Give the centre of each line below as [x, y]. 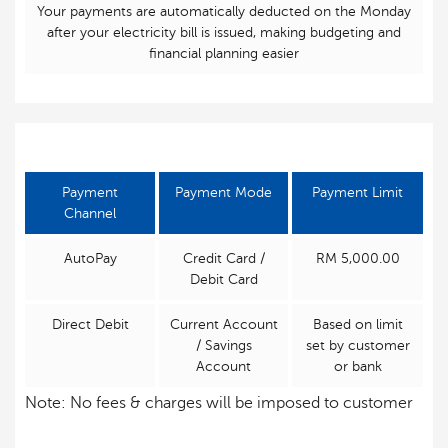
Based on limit [357, 324]
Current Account [223, 324]
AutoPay [90, 258]
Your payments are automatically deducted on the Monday [224, 11]
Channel [90, 213]
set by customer [357, 345]
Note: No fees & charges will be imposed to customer [219, 403]
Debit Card [223, 279]
